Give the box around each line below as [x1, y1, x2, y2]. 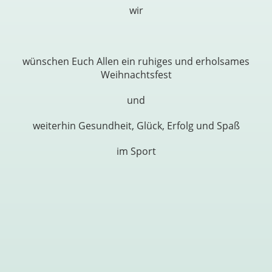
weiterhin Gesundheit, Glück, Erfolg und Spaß [32, 119, 240, 133]
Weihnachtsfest [100, 68, 172, 82]
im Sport [116, 144, 156, 158]
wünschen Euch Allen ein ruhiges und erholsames [22, 55, 250, 69]
